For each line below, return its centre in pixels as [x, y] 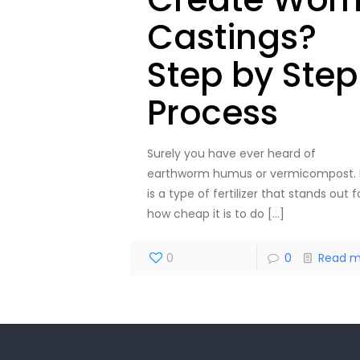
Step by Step [252, 76]
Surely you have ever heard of [231, 154]
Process [212, 113]
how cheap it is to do [205, 214]
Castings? [231, 38]
